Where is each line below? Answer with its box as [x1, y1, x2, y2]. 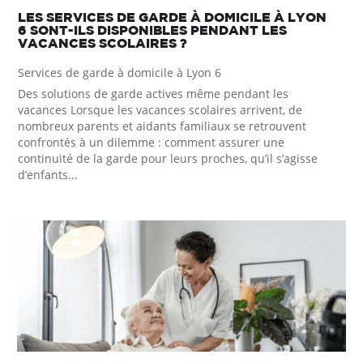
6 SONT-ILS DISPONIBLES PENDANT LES [18, 23, 288, 38]
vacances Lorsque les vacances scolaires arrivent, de [18, 102, 303, 118]
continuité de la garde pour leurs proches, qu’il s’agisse [18, 151, 318, 167]
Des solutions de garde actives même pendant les [18, 86, 289, 102]
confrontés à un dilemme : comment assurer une [18, 135, 285, 151]
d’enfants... [18, 167, 79, 183]
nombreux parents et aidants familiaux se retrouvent [18, 118, 307, 135]
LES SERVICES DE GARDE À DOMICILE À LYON [18, 10, 327, 25]
